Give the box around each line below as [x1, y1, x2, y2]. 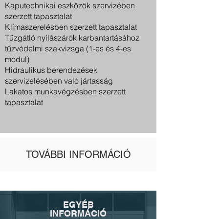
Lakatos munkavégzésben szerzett [5, 87, 126, 96]
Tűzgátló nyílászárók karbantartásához [5, 33, 139, 43]
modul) [5, 54, 29, 64]
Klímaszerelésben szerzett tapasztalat [5, 22, 137, 32]
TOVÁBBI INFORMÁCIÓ [25, 149, 131, 160]
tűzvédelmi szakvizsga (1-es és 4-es [5, 44, 131, 53]
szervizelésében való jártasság [5, 76, 113, 86]
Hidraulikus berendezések [5, 65, 97, 75]
